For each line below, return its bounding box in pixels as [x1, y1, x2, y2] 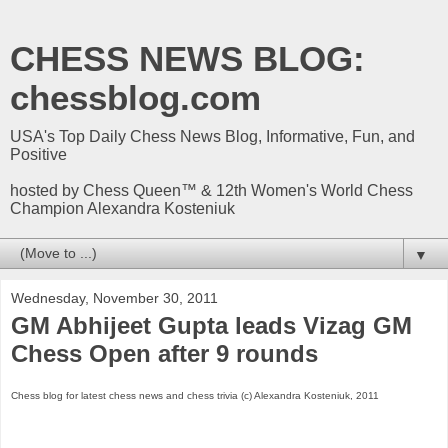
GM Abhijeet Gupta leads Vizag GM [11, 312, 412, 339]
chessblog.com [10, 79, 261, 117]
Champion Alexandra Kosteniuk [10, 200, 235, 217]
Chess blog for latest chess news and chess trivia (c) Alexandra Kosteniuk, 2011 [11, 389, 379, 401]
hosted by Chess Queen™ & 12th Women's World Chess [10, 182, 413, 199]
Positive [10, 146, 67, 163]
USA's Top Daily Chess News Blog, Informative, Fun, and [10, 128, 415, 145]
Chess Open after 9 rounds [11, 340, 318, 367]
